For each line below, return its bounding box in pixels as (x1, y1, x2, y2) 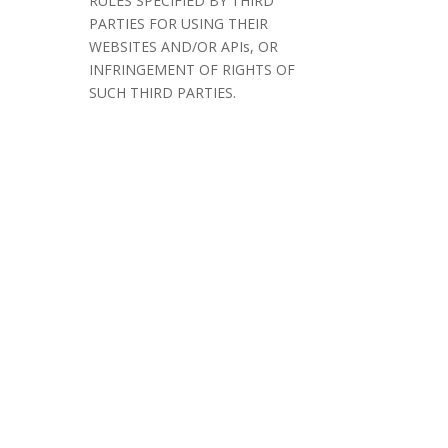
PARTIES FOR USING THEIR (89, 14, 269, 34)
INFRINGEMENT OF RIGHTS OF (89, 60, 296, 80)
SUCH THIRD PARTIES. (89, 83, 237, 103)
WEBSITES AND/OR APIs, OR (89, 37, 279, 57)
